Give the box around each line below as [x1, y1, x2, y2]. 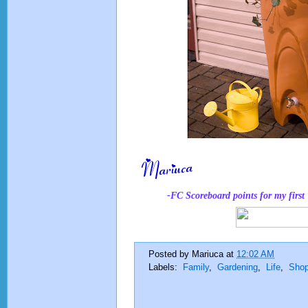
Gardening [217, 262, 258, 272]
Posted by [148, 249, 189, 259]
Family [183, 262, 209, 272]
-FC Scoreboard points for [167, 190, 275, 201]
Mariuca [189, 249, 223, 259]
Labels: [148, 262, 183, 272]
